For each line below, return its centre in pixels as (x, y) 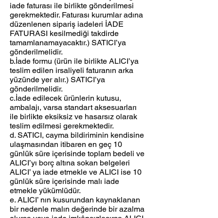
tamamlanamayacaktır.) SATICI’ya (68, 43)
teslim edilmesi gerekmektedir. (62, 126)
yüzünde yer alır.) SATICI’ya (57, 80)
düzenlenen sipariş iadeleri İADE (67, 24)
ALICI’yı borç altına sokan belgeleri (70, 163)
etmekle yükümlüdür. (45, 191)
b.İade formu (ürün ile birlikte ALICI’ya (74, 61)
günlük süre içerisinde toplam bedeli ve (77, 154)
